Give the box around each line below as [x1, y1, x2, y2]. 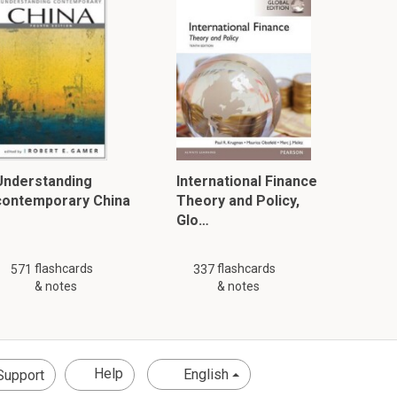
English [183, 365, 229, 383]
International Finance [176, 173, 318, 190]
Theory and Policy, [176, 192, 300, 209]
